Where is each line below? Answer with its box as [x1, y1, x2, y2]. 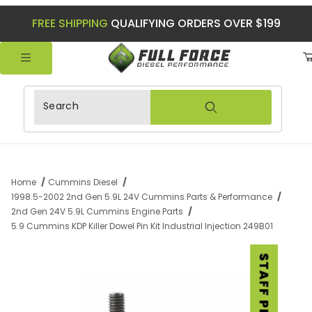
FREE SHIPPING [31, 15, 108, 31]
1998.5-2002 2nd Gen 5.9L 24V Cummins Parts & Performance [11, 191, 272, 203]
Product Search [33, 91, 120, 108]
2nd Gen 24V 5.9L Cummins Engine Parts [11, 205, 183, 218]
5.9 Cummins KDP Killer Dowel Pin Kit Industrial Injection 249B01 [11, 220, 273, 233]
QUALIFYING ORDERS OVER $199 [107, 15, 281, 31]
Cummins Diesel [47, 176, 118, 189]
